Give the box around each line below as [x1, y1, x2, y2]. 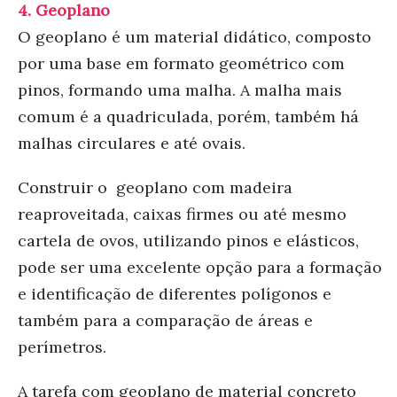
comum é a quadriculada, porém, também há [18, 105, 359, 127]
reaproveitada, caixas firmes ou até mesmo [18, 203, 346, 224]
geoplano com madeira [112, 176, 292, 198]
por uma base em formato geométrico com [18, 52, 345, 74]
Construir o [18, 176, 107, 198]
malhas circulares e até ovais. [18, 132, 250, 153]
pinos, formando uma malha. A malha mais [18, 79, 342, 100]
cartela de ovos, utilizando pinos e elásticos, [18, 230, 359, 251]
